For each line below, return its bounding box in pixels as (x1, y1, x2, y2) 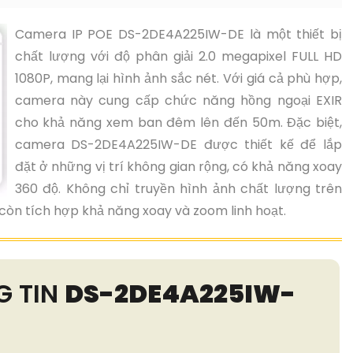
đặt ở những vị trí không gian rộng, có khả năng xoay (14, 158, 342, 176)
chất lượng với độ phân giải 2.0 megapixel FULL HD (14, 47, 342, 65)
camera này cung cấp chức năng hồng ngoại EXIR (14, 91, 342, 110)
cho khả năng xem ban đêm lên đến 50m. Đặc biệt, (14, 113, 342, 132)
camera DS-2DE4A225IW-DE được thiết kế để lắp (14, 136, 342, 154)
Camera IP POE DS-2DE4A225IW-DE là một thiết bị (14, 25, 342, 43)
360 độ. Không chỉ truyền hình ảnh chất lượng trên (14, 180, 342, 198)
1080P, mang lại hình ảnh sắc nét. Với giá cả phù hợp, (14, 69, 342, 87)
